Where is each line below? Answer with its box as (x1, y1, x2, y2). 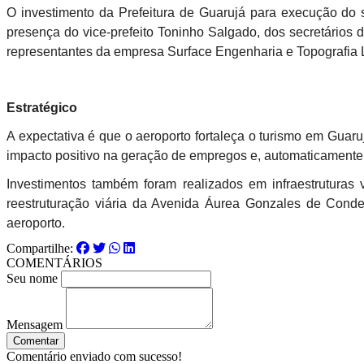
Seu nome (6, 271, 58, 286)
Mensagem (6, 318, 63, 332)
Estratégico (6, 101, 77, 115)
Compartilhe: (6, 241, 76, 256)
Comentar (13, 335, 58, 348)
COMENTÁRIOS (6, 256, 102, 271)
